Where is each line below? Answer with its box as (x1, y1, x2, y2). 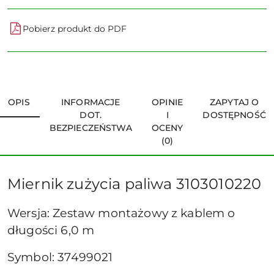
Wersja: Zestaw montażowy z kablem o (7, 206, 235, 220)
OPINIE (152, 97, 183, 108)
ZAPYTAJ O (210, 97, 259, 108)
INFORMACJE (61, 97, 120, 108)
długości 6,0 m (7, 223, 95, 237)
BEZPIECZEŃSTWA (49, 122, 132, 133)
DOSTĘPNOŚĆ (202, 109, 266, 120)
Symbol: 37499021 (7, 250, 113, 264)
